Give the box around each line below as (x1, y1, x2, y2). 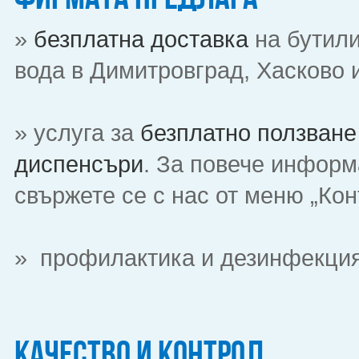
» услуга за (14, 119, 134, 146)
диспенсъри (14, 151, 143, 177)
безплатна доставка (26, 26, 248, 52)
